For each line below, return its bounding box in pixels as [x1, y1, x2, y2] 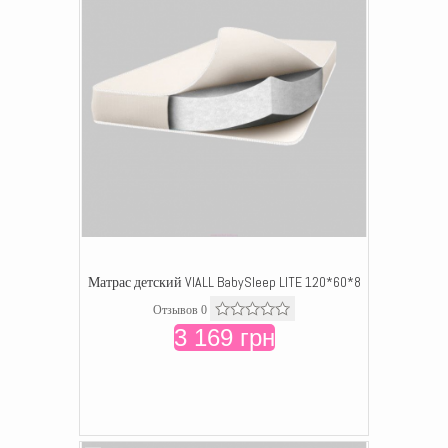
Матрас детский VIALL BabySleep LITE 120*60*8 [87, 273, 361, 291]
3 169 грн [173, 324, 275, 351]
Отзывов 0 [153, 303, 207, 317]
